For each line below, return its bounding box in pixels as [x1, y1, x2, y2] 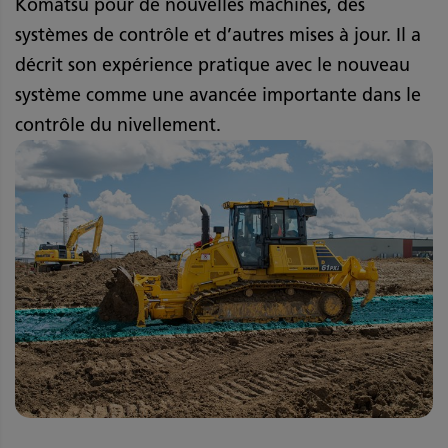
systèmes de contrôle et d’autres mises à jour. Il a [15, 23, 421, 46]
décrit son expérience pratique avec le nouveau [15, 53, 410, 76]
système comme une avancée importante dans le [15, 83, 421, 106]
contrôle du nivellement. [15, 113, 221, 136]
